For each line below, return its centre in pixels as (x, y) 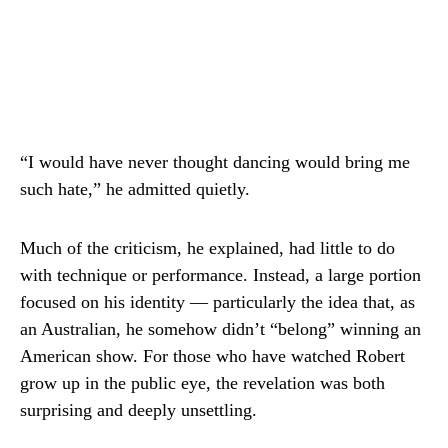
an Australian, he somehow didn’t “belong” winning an (220, 329)
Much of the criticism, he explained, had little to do (207, 248)
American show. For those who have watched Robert (212, 356)
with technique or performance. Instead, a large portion (220, 275)
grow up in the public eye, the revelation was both (202, 383)
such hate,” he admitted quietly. (135, 189)
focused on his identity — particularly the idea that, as (217, 302)
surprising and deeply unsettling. (138, 410)
